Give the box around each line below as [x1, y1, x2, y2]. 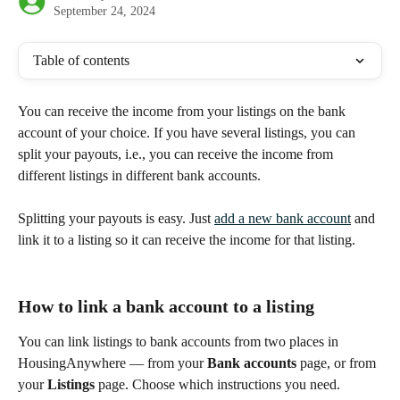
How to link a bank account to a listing [18, 296, 314, 317]
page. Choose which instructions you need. [95, 377, 340, 393]
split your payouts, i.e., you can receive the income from [18, 146, 337, 162]
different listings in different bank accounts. [18, 168, 261, 183]
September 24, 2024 [54, 4, 155, 18]
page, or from [296, 355, 379, 371]
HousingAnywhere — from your [18, 355, 207, 371]
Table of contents [33, 53, 129, 68]
